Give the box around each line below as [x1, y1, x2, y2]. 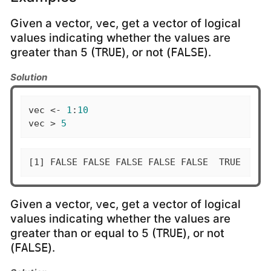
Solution [10, 71, 48, 83]
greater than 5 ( [10, 45, 95, 59]
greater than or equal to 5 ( [10, 226, 156, 240]
